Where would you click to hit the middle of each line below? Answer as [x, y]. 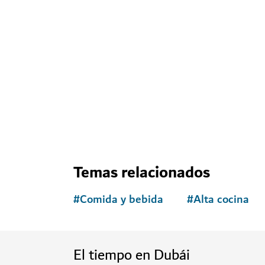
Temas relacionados [142, 172]
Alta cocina [221, 199]
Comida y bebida [122, 199]
